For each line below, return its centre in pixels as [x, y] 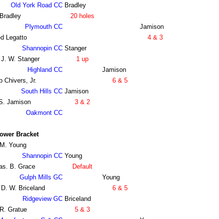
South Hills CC [42, 91]
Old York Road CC [36, 5]
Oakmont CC [44, 113]
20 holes [82, 16]
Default [82, 167]
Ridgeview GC [42, 199]
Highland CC [45, 70]
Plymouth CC [44, 27]
